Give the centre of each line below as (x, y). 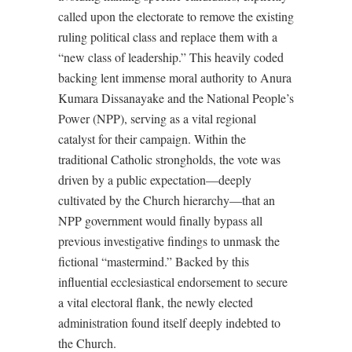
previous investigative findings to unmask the (169, 241)
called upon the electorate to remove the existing (176, 16)
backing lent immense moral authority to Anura (175, 77)
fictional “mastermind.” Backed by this (154, 261)
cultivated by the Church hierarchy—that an (167, 200)
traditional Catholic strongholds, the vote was (169, 159)
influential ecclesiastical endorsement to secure (173, 282)
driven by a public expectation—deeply (155, 180)
